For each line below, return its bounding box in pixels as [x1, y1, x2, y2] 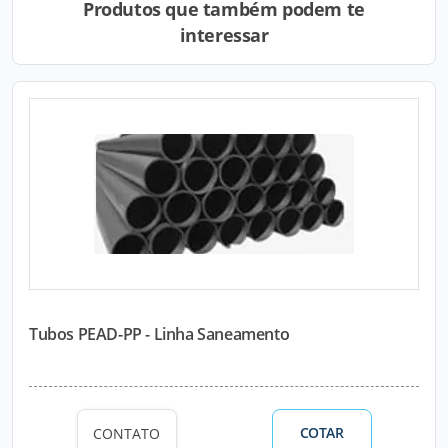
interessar [179, 23, 269, 47]
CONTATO [93, 423, 160, 443]
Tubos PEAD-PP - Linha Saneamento [29, 323, 290, 345]
